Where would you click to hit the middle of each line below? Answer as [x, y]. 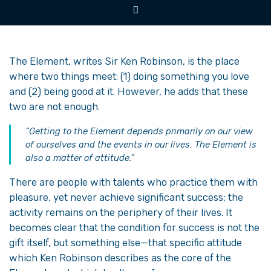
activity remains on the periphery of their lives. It [121, 212]
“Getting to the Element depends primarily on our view [139, 131]
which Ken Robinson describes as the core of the [120, 258]
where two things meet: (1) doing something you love [129, 76]
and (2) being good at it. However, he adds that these [129, 91]
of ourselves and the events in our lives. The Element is [141, 145]
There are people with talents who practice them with [133, 182]
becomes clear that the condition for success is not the [134, 227]
